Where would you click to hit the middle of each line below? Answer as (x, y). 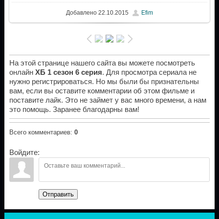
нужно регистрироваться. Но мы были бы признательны (104, 82)
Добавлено (81, 12)
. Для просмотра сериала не (149, 73)
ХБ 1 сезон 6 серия (68, 73)
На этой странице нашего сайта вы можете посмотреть (102, 63)
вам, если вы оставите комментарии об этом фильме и (102, 91)
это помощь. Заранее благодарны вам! (74, 110)
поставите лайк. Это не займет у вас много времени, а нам (108, 100)
